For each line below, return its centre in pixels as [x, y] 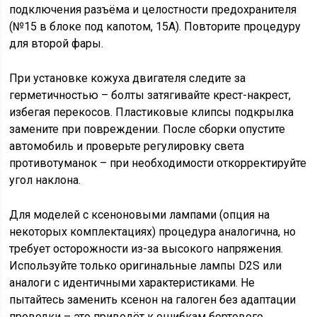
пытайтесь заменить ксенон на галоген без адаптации [153, 300]
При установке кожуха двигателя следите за [128, 78]
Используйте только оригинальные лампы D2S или [146, 266]
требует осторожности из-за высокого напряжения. [146, 249]
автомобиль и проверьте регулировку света [127, 146]
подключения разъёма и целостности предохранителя [153, 10]
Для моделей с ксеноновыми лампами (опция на [140, 215]
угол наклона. [45, 180]
